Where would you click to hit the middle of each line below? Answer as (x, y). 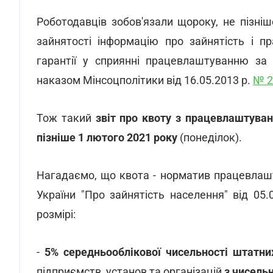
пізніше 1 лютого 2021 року (108, 148)
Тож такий (66, 129)
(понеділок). (211, 148)
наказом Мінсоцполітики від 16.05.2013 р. (145, 91)
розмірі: (56, 225)
